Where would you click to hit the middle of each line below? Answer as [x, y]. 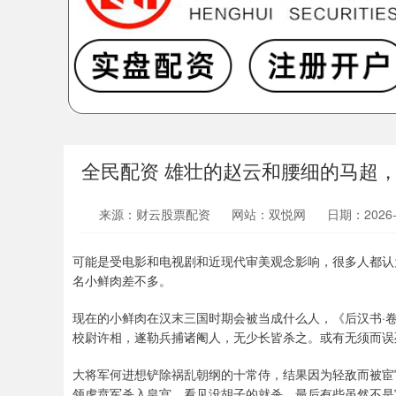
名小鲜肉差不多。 [122, 280]
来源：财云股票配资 [156, 214]
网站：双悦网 [269, 214]
